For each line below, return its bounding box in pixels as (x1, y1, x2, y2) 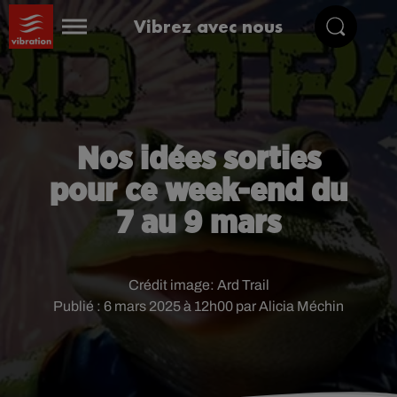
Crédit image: (128, 277, 217, 292)
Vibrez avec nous (134, 15, 284, 37)
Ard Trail (216, 277, 269, 292)
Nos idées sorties (76, 144, 321, 175)
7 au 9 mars (116, 207, 281, 239)
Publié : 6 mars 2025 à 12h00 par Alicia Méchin (53, 299, 344, 314)
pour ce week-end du (50, 175, 347, 207)
